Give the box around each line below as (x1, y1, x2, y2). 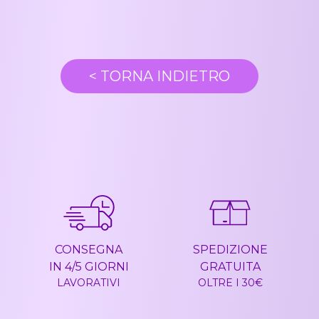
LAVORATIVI (57, 276, 121, 290)
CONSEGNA (55, 243, 123, 257)
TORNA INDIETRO (97, 68, 230, 85)
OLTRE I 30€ (197, 276, 263, 290)
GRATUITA (199, 260, 261, 274)
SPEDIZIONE (192, 243, 268, 257)
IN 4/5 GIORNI (48, 260, 129, 274)
